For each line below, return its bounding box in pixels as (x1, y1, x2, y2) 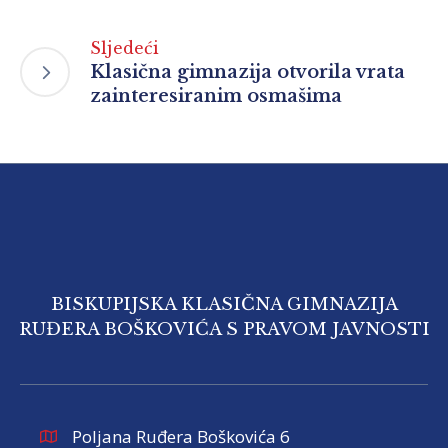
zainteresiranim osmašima (90, 85, 342, 108)
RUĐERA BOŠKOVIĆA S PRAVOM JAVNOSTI (18, 319, 430, 341)
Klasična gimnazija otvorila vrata (90, 61, 405, 84)
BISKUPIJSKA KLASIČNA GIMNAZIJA (50, 294, 398, 316)
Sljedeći (90, 38, 160, 59)
